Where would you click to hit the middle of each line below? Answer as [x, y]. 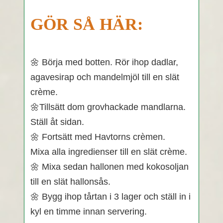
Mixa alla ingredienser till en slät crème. [109, 152]
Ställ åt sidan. [57, 122]
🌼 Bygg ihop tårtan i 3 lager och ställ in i [111, 197]
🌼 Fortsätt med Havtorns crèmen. [98, 137]
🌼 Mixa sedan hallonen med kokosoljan [110, 167]
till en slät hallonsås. [70, 182]
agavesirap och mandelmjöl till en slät [105, 77]
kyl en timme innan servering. [89, 212]
